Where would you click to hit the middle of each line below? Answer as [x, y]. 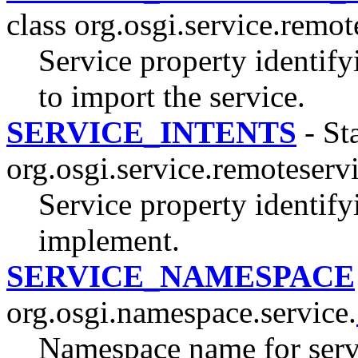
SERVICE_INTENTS [151, 132]
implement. [109, 240]
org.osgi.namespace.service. [181, 312]
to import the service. [172, 96]
